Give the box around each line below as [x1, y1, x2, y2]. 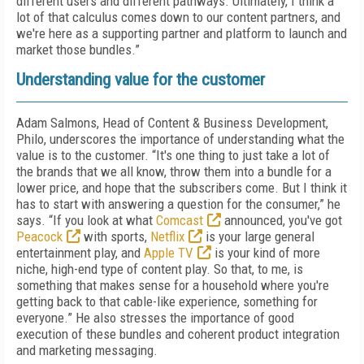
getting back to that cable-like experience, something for [16, 293, 318, 310]
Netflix [150, 228, 184, 245]
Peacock [16, 228, 63, 245]
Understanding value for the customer [16, 70, 265, 89]
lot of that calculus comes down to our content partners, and [16, 9, 340, 25]
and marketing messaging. [16, 342, 158, 358]
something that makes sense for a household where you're [16, 277, 329, 293]
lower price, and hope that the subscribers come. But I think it [16, 180, 347, 196]
